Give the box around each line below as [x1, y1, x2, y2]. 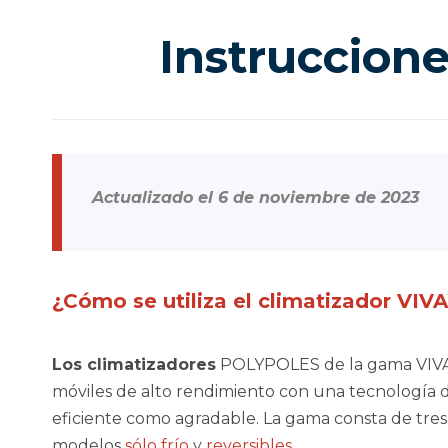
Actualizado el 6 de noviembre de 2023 [92, 188, 419, 208]
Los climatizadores [52, 355, 216, 375]
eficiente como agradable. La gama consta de [52, 409, 412, 429]
